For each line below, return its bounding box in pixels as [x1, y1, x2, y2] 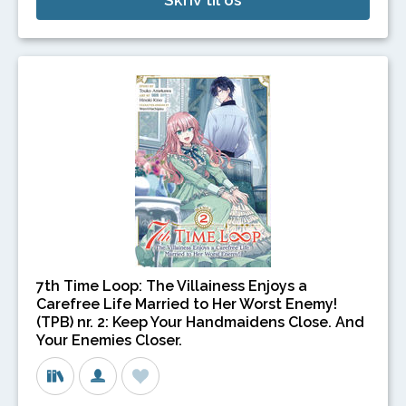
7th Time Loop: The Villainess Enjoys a [36, 277, 307, 295]
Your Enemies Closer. [36, 332, 182, 350]
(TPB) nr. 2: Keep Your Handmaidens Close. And [36, 314, 364, 332]
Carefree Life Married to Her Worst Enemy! [36, 295, 337, 314]
